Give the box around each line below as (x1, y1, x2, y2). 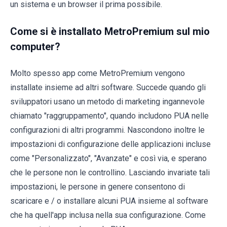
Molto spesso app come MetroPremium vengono (10, 68, 185, 79)
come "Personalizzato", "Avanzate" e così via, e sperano (10, 154, 207, 164)
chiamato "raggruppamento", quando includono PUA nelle (10, 111, 209, 121)
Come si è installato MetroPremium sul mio (10, 25, 210, 38)
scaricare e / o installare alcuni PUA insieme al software (10, 196, 208, 206)
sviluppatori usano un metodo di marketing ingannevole (10, 97, 205, 107)
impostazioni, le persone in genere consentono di (10, 182, 185, 192)
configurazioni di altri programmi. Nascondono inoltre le (10, 125, 205, 135)
